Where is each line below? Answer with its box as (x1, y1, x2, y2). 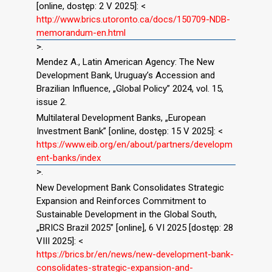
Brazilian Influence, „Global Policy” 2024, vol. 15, (36, 83, 223, 95)
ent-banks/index (36, 152, 101, 164)
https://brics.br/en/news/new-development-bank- (36, 248, 234, 260)
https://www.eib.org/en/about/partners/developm (36, 139, 233, 151)
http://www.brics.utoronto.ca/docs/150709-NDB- (36, 13, 230, 25)
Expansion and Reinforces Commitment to (36, 195, 206, 206)
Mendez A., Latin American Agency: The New (36, 56, 214, 68)
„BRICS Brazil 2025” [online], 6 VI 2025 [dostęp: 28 (36, 222, 233, 233)
